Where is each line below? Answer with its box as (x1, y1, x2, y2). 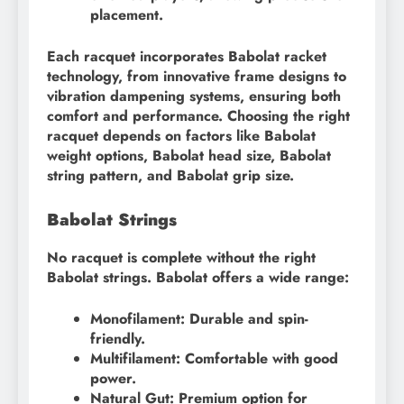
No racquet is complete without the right (47, 247, 316, 269)
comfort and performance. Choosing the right (47, 105, 350, 126)
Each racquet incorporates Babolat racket (47, 45, 326, 67)
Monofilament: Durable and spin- (90, 308, 308, 330)
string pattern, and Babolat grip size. (47, 164, 294, 186)
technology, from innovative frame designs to (47, 65, 346, 87)
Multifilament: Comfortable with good (90, 348, 338, 370)
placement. (90, 4, 163, 25)
